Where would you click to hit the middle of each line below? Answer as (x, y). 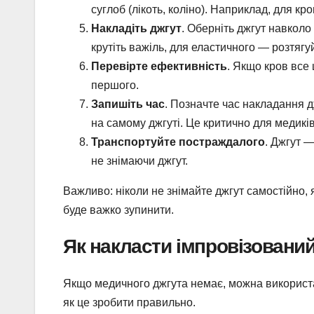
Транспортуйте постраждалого (178, 142)
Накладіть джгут (136, 28)
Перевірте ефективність (159, 66)
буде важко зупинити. (118, 210)
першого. (115, 85)
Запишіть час (128, 104)
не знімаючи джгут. (139, 161)
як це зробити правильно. (129, 302)
